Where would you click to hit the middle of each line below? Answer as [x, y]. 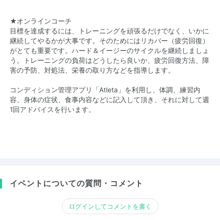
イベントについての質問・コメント [77, 183]
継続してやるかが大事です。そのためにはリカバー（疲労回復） [110, 41]
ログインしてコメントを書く [110, 206]
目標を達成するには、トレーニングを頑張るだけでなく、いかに [110, 31]
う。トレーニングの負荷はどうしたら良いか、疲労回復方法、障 [110, 60]
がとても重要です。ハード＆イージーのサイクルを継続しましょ [110, 51]
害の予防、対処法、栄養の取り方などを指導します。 [92, 70]
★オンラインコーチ [41, 21]
